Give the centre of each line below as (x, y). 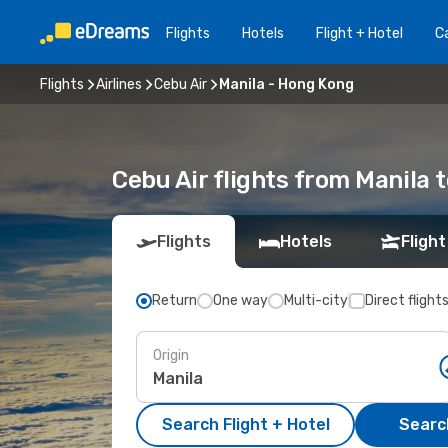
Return (174, 300)
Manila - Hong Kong (286, 84)
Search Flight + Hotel (245, 424)
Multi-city (316, 300)
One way (240, 300)
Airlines (119, 84)
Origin (171, 355)
